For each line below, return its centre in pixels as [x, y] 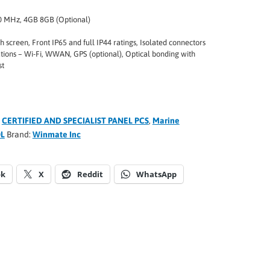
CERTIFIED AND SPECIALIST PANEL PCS [75, 121]
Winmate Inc [56, 134]
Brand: [19, 134]
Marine [166, 121]
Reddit [90, 174]
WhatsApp [156, 174]
